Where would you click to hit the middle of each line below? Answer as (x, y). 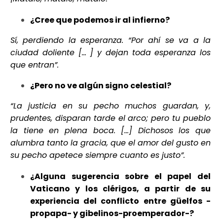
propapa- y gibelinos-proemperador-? (112, 213)
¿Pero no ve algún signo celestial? (101, 86)
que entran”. (35, 65)
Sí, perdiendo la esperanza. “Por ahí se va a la (110, 40)
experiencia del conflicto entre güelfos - (120, 201)
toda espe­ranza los (169, 52)
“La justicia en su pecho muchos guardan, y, (110, 106)
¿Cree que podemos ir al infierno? (100, 20)
